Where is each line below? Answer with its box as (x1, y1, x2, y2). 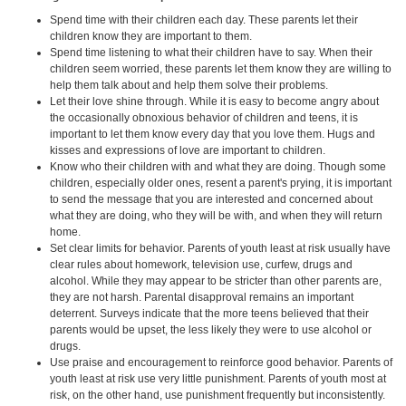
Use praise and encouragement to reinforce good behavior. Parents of (50, 356, 392, 369)
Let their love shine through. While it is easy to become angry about (50, 95, 379, 108)
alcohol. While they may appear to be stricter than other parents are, (50, 275, 382, 287)
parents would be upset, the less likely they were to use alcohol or (50, 324, 372, 336)
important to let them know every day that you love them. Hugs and (50, 128, 375, 140)
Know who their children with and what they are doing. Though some (50, 160, 386, 173)
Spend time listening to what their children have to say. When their (50, 46, 372, 59)
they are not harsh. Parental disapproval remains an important (50, 291, 353, 304)
